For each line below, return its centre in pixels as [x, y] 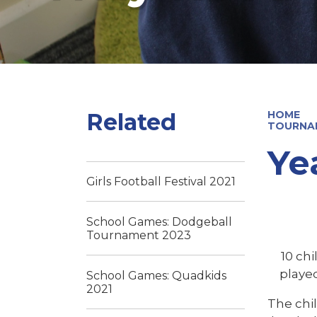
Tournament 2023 [139, 235]
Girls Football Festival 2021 [161, 181]
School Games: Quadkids [156, 275]
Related [131, 122]
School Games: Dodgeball [159, 221]
